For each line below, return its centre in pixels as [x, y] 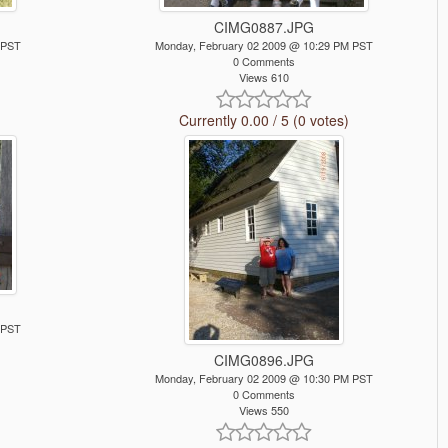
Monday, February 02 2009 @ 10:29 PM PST [263, 45]
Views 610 [263, 77]
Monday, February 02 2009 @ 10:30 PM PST [263, 378]
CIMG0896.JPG [263, 360]
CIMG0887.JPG [263, 27]
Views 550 [263, 410]
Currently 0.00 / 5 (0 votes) [263, 120]
